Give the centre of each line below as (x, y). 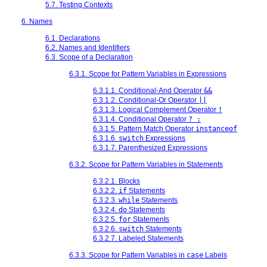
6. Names (37, 21)
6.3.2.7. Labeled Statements (138, 238)
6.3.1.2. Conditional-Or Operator (146, 100)
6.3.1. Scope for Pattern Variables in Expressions (148, 74)
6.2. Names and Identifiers (88, 47)
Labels (215, 255)
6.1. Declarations (73, 38)
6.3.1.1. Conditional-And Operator (148, 90)
